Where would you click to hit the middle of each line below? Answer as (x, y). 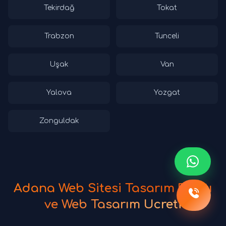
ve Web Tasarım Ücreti (113, 204)
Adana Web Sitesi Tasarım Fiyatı (113, 188)
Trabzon (59, 36)
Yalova (59, 92)
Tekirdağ (59, 8)
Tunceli (167, 36)
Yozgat (167, 92)
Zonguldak (59, 121)
